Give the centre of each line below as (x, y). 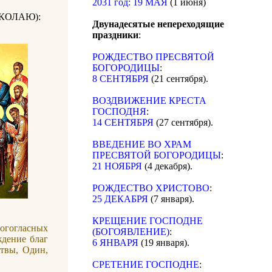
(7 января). (171, 199)
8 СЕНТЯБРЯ (121, 79)
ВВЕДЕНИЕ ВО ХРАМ (142, 144)
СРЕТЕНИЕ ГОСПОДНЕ (146, 265)
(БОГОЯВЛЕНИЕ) (131, 232)
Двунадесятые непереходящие (158, 24)
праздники (115, 35)
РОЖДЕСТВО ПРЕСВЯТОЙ (153, 57)
